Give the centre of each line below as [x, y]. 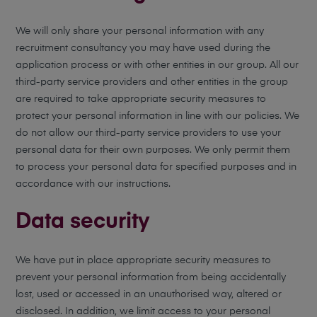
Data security [83, 222]
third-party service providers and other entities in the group [152, 82]
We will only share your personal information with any [140, 31]
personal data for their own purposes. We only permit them [153, 150]
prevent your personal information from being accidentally [151, 277]
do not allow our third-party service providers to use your [149, 133]
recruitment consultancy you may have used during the [143, 48]
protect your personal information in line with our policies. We [158, 116]
